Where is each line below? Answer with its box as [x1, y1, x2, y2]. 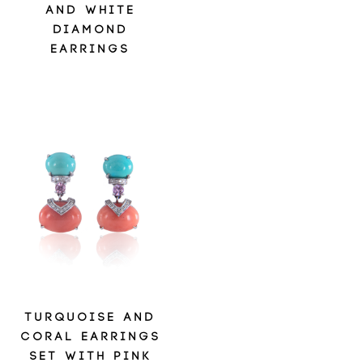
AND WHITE [45, 4, 136, 17]
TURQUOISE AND [25, 310, 156, 323]
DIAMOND [53, 23, 129, 36]
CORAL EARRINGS [20, 330, 161, 343]
